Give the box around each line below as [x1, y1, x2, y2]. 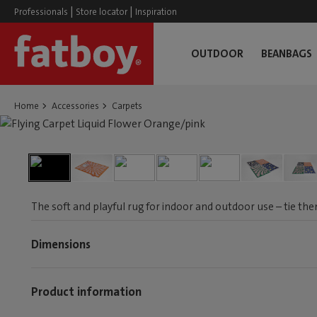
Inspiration [135, 6, 177, 18]
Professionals [14, 6, 68, 18]
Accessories [52, 100, 99, 112]
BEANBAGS [261, 47, 313, 61]
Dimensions [31, 236, 91, 252]
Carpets [112, 100, 142, 112]
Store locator [76, 6, 127, 18]
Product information [31, 283, 142, 299]
